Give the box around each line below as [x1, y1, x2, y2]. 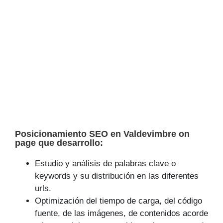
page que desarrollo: [15, 138, 103, 148]
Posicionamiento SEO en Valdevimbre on [15, 129, 190, 139]
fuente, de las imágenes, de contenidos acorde [35, 209, 208, 219]
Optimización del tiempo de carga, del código [35, 196, 202, 206]
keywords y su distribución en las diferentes [35, 171, 199, 181]
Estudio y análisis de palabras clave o [35, 159, 176, 169]
